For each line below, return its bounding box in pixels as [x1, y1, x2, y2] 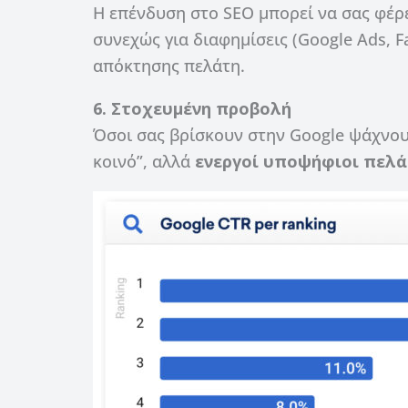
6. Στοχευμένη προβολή [93, 97, 291, 119]
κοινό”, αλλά [93, 149, 195, 172]
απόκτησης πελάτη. [93, 54, 245, 76]
